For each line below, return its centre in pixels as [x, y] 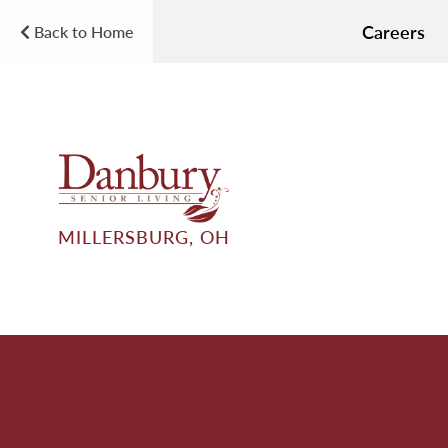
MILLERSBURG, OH [143, 236]
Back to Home [81, 31]
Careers [393, 31]
